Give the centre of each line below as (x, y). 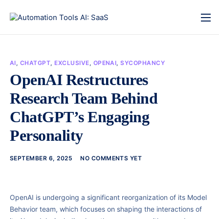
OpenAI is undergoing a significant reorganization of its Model (108, 197)
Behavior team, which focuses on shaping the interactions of (106, 209)
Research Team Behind (84, 98)
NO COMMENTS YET (111, 158)
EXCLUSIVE (72, 63)
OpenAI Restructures (79, 80)
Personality (46, 135)
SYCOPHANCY (143, 63)
